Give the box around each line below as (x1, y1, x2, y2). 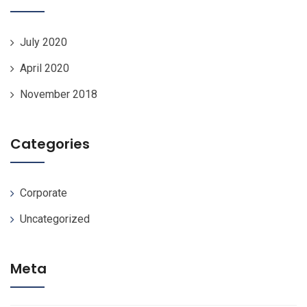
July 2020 (20, 35, 67, 49)
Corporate (20, 186, 67, 199)
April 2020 (20, 61, 69, 75)
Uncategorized (20, 212, 90, 225)
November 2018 (20, 87, 97, 101)
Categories (10, 134, 90, 153)
